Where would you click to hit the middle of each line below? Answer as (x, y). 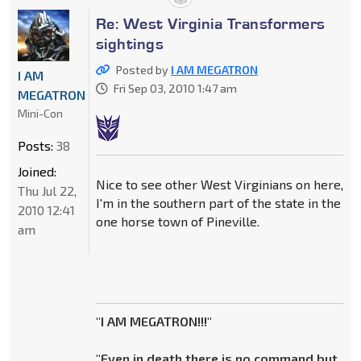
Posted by (143, 70)
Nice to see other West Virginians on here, (219, 185)
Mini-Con (40, 114)
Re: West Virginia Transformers (210, 24)
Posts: (35, 146)
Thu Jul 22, (47, 191)
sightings (130, 44)
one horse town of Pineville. (177, 222)
